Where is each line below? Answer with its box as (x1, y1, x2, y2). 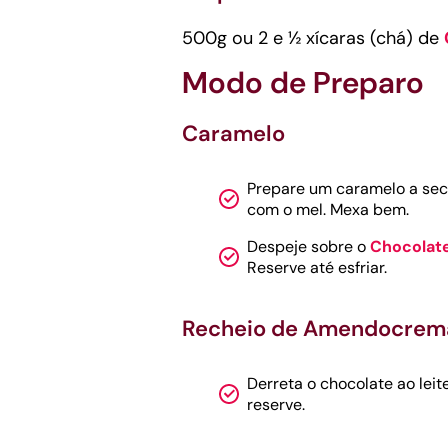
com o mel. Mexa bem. (247, 199, 409, 220)
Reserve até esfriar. (247, 257, 387, 278)
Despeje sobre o (247, 236, 370, 257)
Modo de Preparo (182, 63, 424, 102)
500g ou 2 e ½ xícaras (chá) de (182, 26, 444, 50)
